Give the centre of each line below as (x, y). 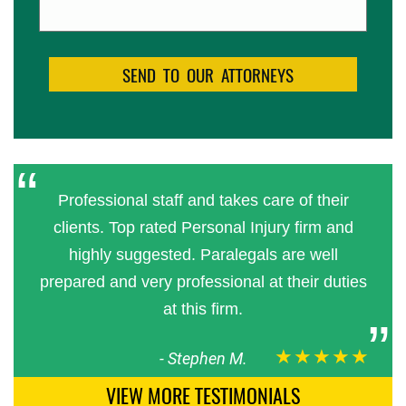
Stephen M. (207, 359)
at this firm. (203, 309)
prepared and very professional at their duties (203, 282)
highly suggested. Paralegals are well (203, 255)
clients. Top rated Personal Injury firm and (203, 228)
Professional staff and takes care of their (203, 201)
